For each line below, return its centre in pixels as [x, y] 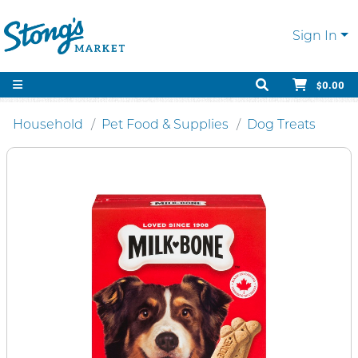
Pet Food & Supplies [165, 124]
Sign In [315, 36]
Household [48, 124]
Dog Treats [281, 124]
